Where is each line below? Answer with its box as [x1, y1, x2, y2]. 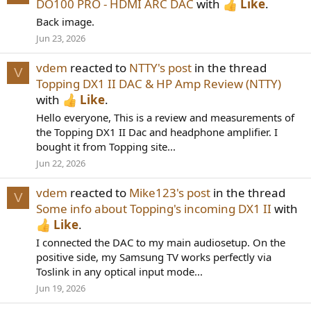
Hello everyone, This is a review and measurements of [36, 110, 294, 124]
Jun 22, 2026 [36, 156, 85, 169]
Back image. [36, 15, 94, 29]
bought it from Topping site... [36, 139, 176, 153]
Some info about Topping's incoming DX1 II [36, 201, 271, 217]
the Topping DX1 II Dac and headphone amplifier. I [36, 124, 278, 139]
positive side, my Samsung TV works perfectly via [36, 249, 271, 264]
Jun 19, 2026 [36, 281, 85, 294]
